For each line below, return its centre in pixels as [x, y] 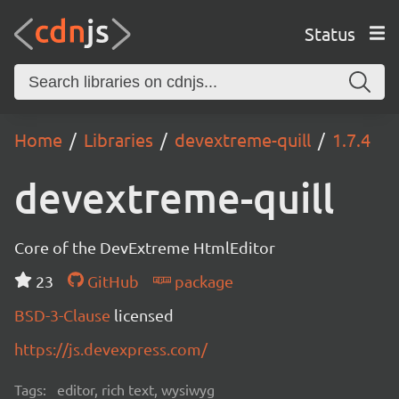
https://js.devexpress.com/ [111, 349]
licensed [144, 315]
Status [330, 33]
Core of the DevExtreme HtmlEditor [145, 247]
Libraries [118, 139]
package [202, 281]
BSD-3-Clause [64, 315]
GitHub [111, 281]
